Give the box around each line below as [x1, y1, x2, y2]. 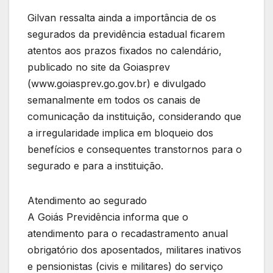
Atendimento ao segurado [27, 194, 147, 207]
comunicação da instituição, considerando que [27, 110, 241, 122]
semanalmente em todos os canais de [27, 93, 200, 106]
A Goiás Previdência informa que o [27, 210, 188, 223]
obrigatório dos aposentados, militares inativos [27, 243, 241, 256]
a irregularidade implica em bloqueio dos [27, 126, 213, 139]
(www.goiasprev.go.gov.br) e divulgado [27, 77, 206, 90]
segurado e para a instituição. [27, 159, 163, 172]
